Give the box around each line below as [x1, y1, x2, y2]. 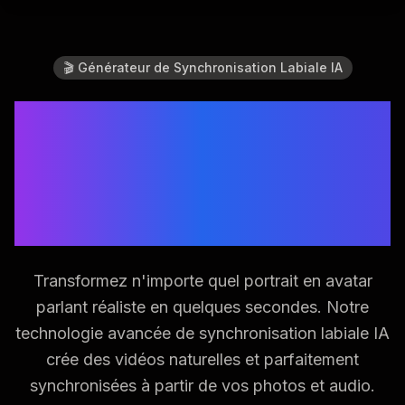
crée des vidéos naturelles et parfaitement [46, 350, 359, 369]
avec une [135, 136, 270, 175]
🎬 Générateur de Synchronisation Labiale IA [62, 60, 343, 75]
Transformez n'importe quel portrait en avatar [33, 271, 372, 290]
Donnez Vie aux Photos [29, 99, 376, 139]
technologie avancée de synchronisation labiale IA [15, 324, 390, 343]
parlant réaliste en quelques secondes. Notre [36, 297, 369, 316]
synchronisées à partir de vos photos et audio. [30, 376, 375, 395]
